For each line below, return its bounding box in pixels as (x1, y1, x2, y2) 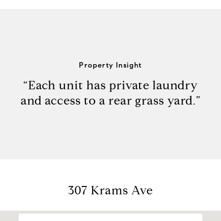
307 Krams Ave (68, 183, 153, 198)
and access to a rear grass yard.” (20, 93, 201, 108)
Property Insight (79, 60, 142, 70)
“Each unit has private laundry (23, 77, 198, 93)
